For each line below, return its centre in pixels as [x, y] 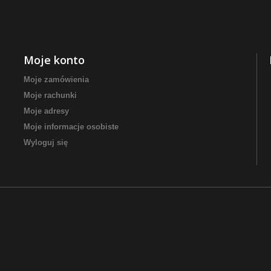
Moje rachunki [50, 95]
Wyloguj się [46, 142]
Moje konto [54, 60]
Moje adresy [46, 111]
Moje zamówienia [56, 80]
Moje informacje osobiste [71, 127]
